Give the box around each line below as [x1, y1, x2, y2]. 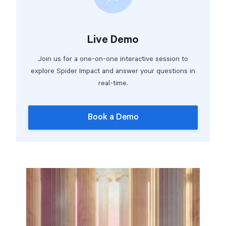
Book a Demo [87, 112, 139, 122]
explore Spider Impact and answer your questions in [31, 67, 195, 75]
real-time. [98, 79, 128, 87]
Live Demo [87, 34, 139, 46]
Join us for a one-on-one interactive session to [38, 55, 188, 63]
